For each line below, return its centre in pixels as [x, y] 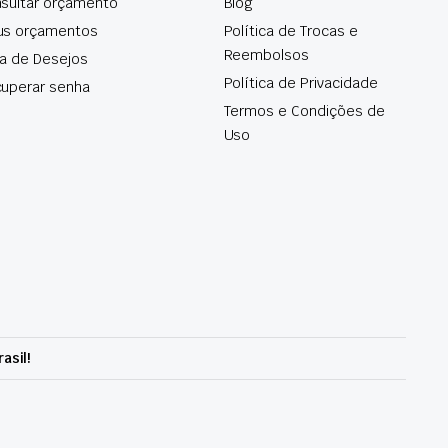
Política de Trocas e [290, 31]
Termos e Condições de [304, 111]
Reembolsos [266, 55]
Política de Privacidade [300, 83]
